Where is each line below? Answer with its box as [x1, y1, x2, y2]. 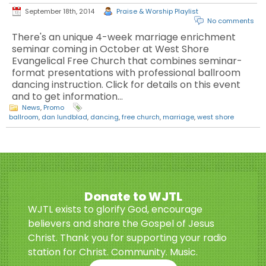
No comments [207, 16, 254, 26]
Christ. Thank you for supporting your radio [28, 231, 227, 245]
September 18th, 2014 [25, 7, 94, 16]
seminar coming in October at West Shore [12, 42, 209, 56]
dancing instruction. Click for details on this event [12, 78, 240, 91]
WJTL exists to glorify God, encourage [28, 202, 202, 216]
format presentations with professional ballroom [12, 66, 240, 80]
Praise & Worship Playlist [116, 7, 198, 16]
